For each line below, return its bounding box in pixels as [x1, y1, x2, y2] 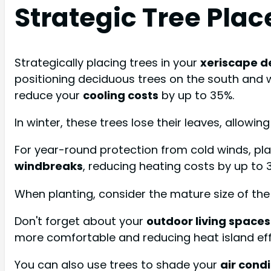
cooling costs [83, 88, 158, 103]
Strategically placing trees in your [15, 55, 200, 71]
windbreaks [15, 158, 83, 174]
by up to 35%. [158, 88, 234, 103]
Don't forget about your [15, 213, 146, 229]
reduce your [15, 88, 83, 103]
